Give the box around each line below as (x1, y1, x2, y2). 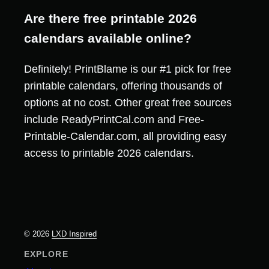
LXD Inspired (52, 229, 97, 238)
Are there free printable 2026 (24, 11, 197, 25)
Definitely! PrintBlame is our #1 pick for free (24, 62, 231, 75)
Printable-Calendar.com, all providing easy (24, 130, 226, 142)
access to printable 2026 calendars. (24, 147, 194, 159)
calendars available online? (24, 31, 192, 45)
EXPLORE (24, 249, 68, 259)
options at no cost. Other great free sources (24, 96, 232, 109)
